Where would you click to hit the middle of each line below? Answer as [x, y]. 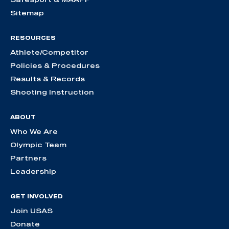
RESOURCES [33, 38]
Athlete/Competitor [49, 52]
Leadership [33, 171]
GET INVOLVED [37, 197]
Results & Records [48, 79]
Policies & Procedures [55, 66]
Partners [28, 158]
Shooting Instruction [52, 92]
